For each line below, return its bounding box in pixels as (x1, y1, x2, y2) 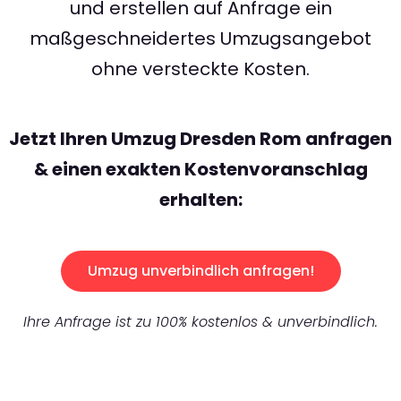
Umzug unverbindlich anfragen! (87, 260, 314, 282)
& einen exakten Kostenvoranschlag (33, 157, 368, 183)
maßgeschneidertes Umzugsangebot (30, 26, 371, 52)
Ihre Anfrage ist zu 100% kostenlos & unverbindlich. (23, 311, 378, 333)
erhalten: (158, 187, 243, 213)
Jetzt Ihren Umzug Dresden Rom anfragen (9, 126, 392, 152)
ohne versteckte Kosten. (91, 56, 310, 82)
